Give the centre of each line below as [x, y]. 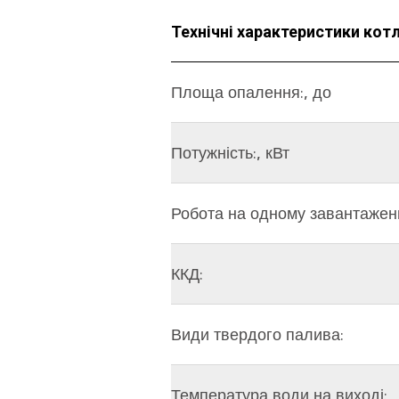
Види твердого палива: [257, 334]
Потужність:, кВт [230, 153]
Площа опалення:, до [251, 92]
